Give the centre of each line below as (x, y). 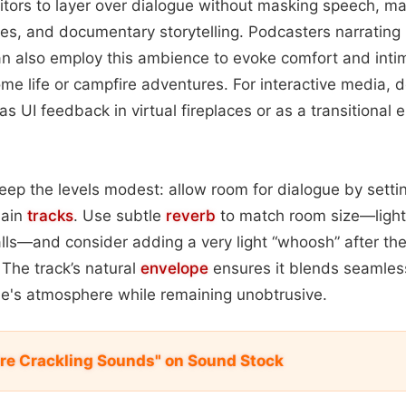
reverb (191, 215)
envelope (174, 268)
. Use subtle (120, 215)
